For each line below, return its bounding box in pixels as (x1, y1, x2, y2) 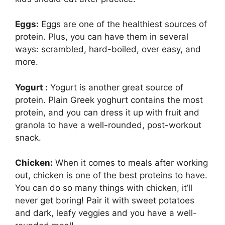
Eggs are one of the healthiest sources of (39, 19, 207, 30)
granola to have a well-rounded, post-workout (15, 120, 201, 130)
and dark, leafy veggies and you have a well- (15, 208, 197, 218)
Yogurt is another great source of (48, 82, 183, 92)
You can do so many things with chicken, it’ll (15, 183, 192, 193)
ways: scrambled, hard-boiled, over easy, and (15, 44, 201, 55)
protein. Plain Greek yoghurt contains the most (15, 94, 203, 105)
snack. (15, 132, 41, 143)
